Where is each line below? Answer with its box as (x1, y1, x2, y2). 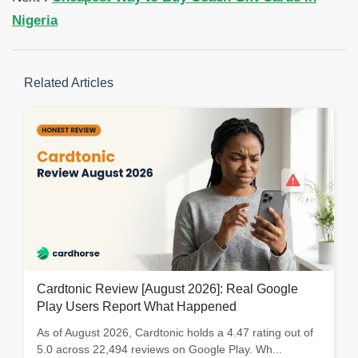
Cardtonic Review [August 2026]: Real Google (37, 282, 298, 296)
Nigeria (12, 13, 58, 29)
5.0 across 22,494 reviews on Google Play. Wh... (37, 343, 282, 356)
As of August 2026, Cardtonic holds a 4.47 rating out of (37, 326, 313, 340)
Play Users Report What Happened (37, 300, 237, 314)
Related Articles (24, 76, 113, 90)
